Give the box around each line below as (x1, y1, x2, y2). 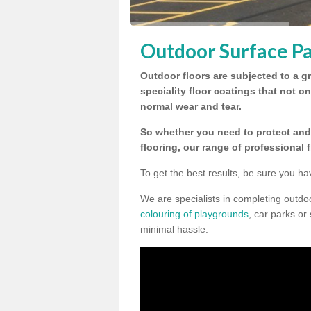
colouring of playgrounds (140, 208, 249, 219)
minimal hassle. (140, 224, 208, 235)
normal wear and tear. (140, 101, 242, 112)
